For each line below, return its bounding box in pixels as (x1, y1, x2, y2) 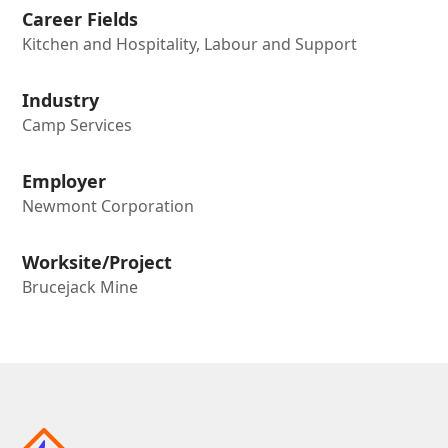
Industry (22, 87, 100, 112)
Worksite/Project (22, 249, 173, 274)
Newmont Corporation (22, 194, 195, 217)
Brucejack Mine (22, 275, 139, 298)
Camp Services (22, 113, 133, 136)
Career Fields (22, 6, 139, 31)
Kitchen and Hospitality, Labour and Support (22, 32, 358, 55)
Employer (22, 168, 107, 193)
